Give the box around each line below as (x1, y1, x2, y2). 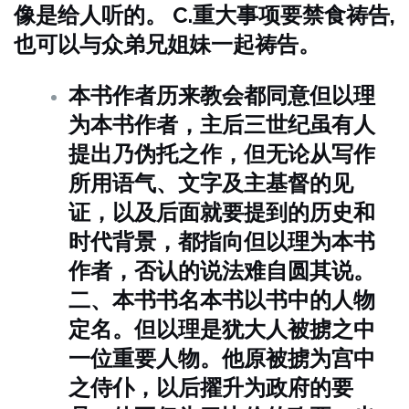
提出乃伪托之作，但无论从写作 (68, 141, 375, 167)
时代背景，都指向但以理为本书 (68, 228, 375, 255)
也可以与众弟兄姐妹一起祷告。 (14, 31, 320, 58)
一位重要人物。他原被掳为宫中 (68, 345, 375, 372)
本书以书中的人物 (200, 287, 375, 313)
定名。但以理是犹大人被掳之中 (68, 316, 375, 342)
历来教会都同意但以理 (156, 82, 375, 109)
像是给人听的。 (14, 2, 167, 28)
